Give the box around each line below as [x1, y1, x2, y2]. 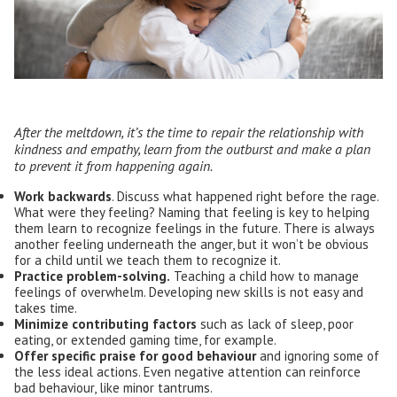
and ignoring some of [256, 347, 379, 365]
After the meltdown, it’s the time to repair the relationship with [14, 123, 363, 142]
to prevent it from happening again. [14, 157, 213, 175]
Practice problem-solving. [14, 268, 170, 285]
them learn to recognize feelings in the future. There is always [14, 220, 375, 237]
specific [51, 347, 99, 365]
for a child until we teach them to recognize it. [14, 252, 281, 269]
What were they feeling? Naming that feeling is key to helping [14, 204, 370, 222]
